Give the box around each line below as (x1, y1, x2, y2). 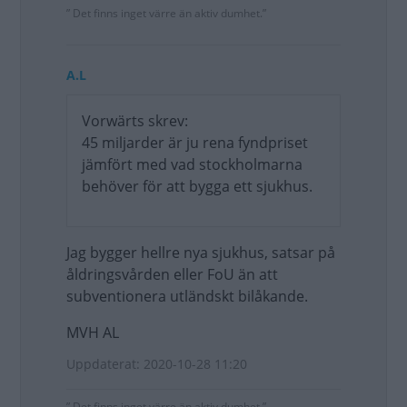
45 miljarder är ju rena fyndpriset (82, 133, 308, 153)
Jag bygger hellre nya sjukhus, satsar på (66, 243, 335, 263)
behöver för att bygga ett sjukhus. (82, 176, 313, 196)
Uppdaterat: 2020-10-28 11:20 (66, 355, 247, 372)
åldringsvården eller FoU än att (66, 264, 278, 284)
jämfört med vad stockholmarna (82, 154, 303, 174)
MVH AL (66, 323, 119, 342)
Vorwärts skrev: (82, 111, 188, 131)
